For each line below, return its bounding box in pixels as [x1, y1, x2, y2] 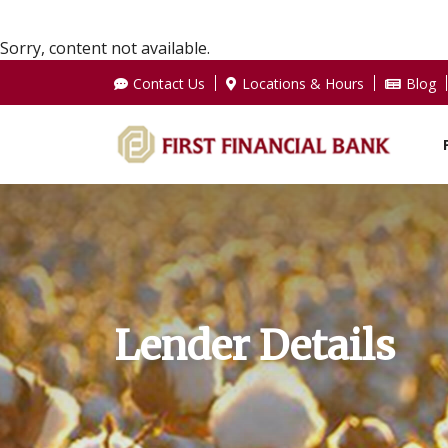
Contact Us [133, 73, 205, 93]
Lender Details [114, 321, 395, 372]
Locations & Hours [242, 73, 364, 93]
